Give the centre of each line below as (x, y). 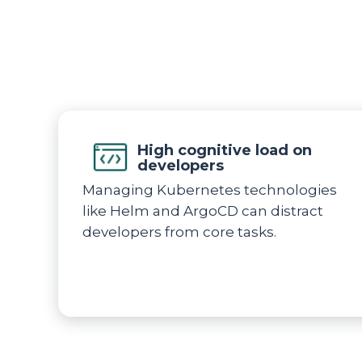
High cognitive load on (225, 150)
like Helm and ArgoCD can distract (203, 211)
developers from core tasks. (179, 232)
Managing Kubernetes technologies (210, 190)
